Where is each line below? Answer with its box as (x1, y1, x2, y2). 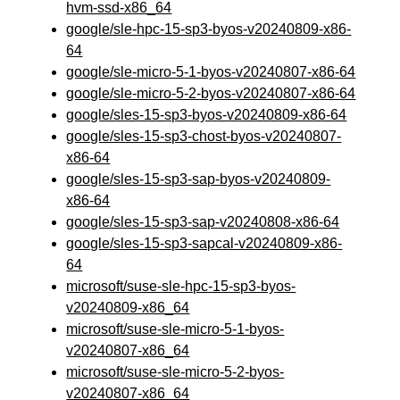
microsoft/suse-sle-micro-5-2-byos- (66, 364, 285, 379)
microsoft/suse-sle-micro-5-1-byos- (66, 321, 285, 337)
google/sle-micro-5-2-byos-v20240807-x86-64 (66, 86, 356, 101)
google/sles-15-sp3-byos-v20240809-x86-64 (66, 107, 347, 122)
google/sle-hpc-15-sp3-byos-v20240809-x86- (66, 21, 352, 37)
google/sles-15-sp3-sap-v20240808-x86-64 (66, 214, 340, 229)
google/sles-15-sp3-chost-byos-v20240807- (66, 129, 342, 144)
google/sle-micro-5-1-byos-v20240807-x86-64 (66, 64, 356, 79)
